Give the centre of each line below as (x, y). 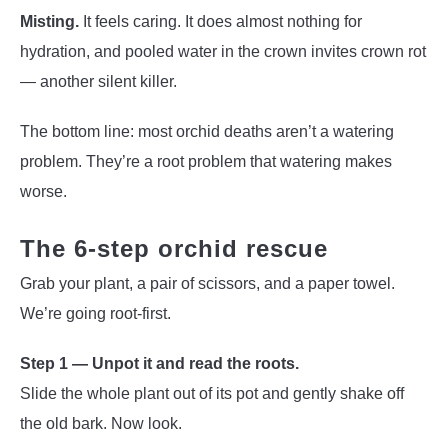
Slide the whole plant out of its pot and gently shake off (212, 393)
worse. (43, 191)
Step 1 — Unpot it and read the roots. (159, 363)
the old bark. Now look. (101, 423)
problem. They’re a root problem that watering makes (206, 161)
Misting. (49, 21)
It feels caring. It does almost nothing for (220, 21)
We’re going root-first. (95, 313)
